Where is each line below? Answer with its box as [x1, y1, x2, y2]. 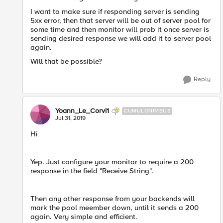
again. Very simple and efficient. [30, 212, 137, 221]
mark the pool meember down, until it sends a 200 [30, 203, 199, 212]
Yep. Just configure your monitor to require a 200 [30, 157, 194, 166]
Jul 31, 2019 [55, 114, 86, 122]
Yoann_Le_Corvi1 [55, 107, 109, 115]
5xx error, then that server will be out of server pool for [30, 16, 211, 25]
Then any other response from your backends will [30, 194, 195, 203]
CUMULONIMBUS [124, 108, 170, 114]
